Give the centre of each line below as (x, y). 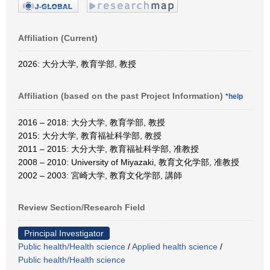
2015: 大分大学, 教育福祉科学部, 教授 (90, 135)
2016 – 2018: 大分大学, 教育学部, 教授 (92, 122)
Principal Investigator (64, 233)
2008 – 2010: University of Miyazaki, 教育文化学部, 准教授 (129, 162)
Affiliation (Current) (58, 38)
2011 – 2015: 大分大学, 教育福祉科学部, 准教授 (108, 149)
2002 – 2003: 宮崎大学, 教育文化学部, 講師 (100, 175)
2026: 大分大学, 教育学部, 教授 (77, 64)
